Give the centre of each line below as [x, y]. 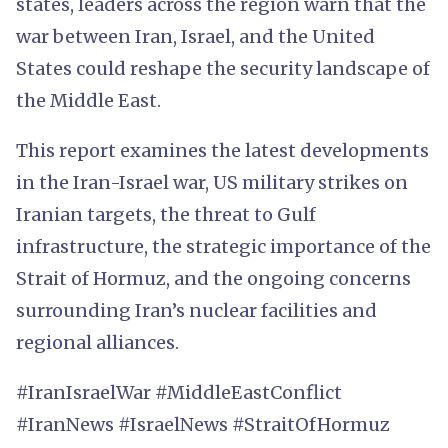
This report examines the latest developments [222, 150]
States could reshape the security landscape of [223, 68]
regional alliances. [97, 342]
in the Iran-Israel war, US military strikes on [212, 182]
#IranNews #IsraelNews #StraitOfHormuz [203, 424]
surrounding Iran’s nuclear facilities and [196, 310]
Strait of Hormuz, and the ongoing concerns [213, 278]
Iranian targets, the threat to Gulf [166, 214]
